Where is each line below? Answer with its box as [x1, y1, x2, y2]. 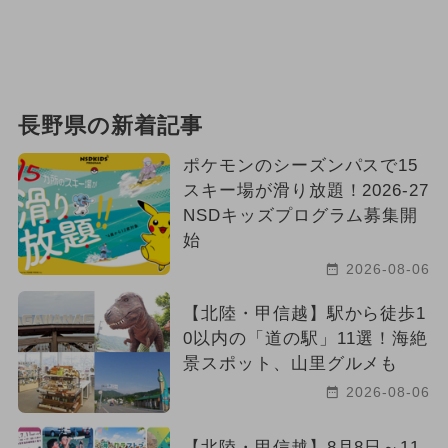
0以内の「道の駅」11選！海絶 [182, 328, 429, 348]
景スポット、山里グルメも [182, 353, 399, 373]
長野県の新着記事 [17, 113, 203, 138]
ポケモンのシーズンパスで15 [182, 155, 419, 175]
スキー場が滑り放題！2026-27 [182, 180, 430, 200]
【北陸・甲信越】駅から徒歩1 [182, 303, 427, 323]
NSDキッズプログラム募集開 [182, 205, 419, 225]
